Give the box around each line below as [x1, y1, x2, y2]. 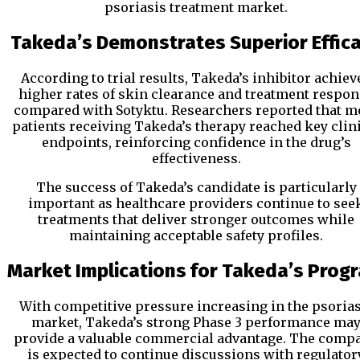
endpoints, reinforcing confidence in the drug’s [41, 134, 351, 151]
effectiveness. [151, 150, 241, 167]
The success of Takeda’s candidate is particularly [35, 179, 357, 196]
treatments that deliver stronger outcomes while [38, 211, 354, 228]
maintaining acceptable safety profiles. [69, 227, 323, 244]
